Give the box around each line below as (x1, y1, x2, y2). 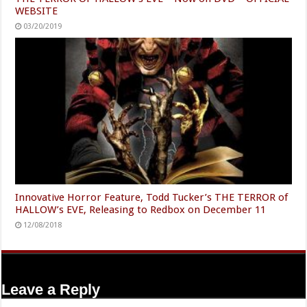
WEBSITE (15, 4, 58, 17)
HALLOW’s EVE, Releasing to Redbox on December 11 (15, 204, 267, 217)
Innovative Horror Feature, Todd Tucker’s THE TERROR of (15, 191, 288, 204)
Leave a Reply (1, 281, 101, 299)
